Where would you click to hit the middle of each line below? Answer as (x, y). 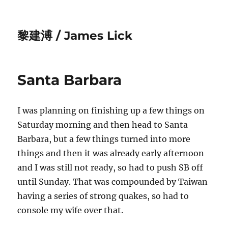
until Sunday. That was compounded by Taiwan (113, 182)
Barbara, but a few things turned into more (104, 139)
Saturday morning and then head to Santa (103, 125)
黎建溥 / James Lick (75, 36)
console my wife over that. (70, 210)
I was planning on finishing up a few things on (111, 110)
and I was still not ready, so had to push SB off (110, 167)
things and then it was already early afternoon (111, 153)
